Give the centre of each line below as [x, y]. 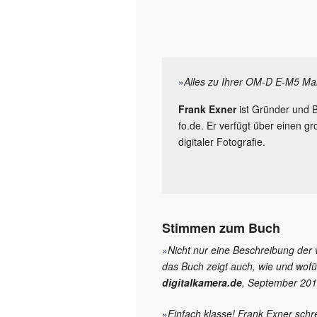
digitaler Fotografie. [222, 142]
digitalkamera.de [202, 283]
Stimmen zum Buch [221, 228]
